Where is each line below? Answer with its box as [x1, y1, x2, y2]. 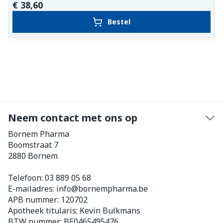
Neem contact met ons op [8, 111, 137, 124]
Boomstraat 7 [8, 139, 58, 150]
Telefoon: [8, 172, 45, 183]
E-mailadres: [8, 183, 56, 194]
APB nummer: [8, 194, 61, 205]
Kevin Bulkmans [80, 205, 140, 216]
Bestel [108, 17, 130, 26]
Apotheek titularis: [8, 205, 80, 216]
